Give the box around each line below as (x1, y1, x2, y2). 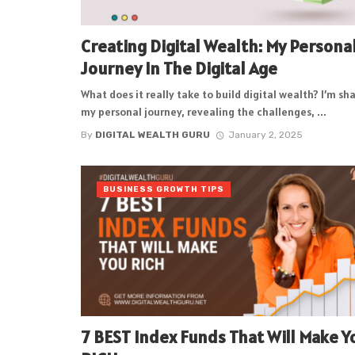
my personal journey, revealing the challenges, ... (81, 105, 326, 120)
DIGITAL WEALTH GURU (95, 128, 210, 140)
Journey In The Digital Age (81, 56, 277, 79)
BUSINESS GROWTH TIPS (103, 184, 224, 194)
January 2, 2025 (227, 128, 303, 140)
